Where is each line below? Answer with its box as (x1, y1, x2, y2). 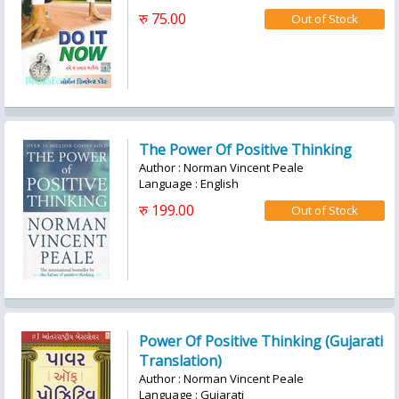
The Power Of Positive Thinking (139, 140, 352, 159)
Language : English (139, 175, 239, 191)
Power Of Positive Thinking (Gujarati (139, 331, 383, 351)
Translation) (139, 351, 222, 370)
